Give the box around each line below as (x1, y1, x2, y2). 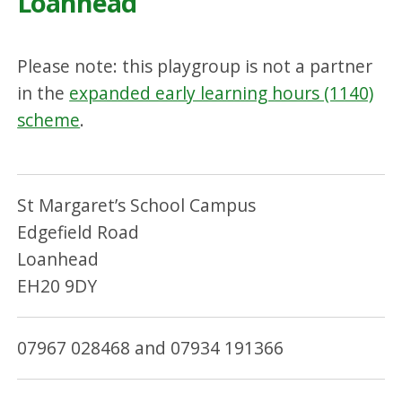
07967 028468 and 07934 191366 (17, 336, 284, 361)
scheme (17, 108, 81, 133)
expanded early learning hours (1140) (69, 81, 374, 106)
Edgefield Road (17, 219, 140, 244)
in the (17, 81, 70, 106)
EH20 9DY (17, 273, 98, 298)
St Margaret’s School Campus (17, 192, 257, 217)
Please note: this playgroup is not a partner (17, 54, 373, 79)
